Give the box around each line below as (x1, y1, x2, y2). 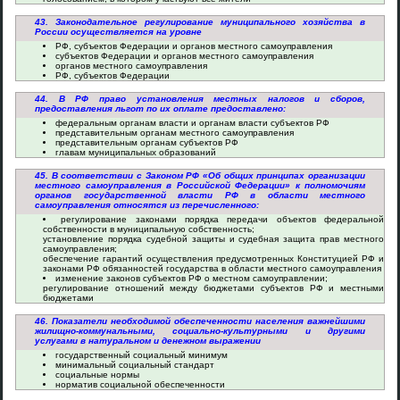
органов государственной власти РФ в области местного (35, 190, 365, 200)
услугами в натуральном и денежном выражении (35, 336, 261, 346)
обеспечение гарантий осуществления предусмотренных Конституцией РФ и (43, 254, 384, 263)
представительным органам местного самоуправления (55, 128, 294, 137)
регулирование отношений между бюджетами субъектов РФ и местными (43, 283, 384, 293)
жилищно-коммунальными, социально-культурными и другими (35, 326, 365, 336)
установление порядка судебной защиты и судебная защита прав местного (43, 234, 384, 244)
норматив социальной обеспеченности (55, 379, 225, 389)
